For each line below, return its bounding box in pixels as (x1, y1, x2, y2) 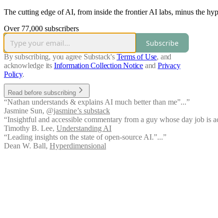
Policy (4, 70, 22, 79)
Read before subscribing (8, 89, 76, 97)
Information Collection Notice (54, 61, 144, 70)
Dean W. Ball (4, 142, 46, 150)
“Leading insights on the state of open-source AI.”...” (4, 133, 166, 142)
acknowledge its (4, 61, 53, 70)
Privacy (158, 61, 181, 70)
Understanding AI (56, 124, 111, 133)
